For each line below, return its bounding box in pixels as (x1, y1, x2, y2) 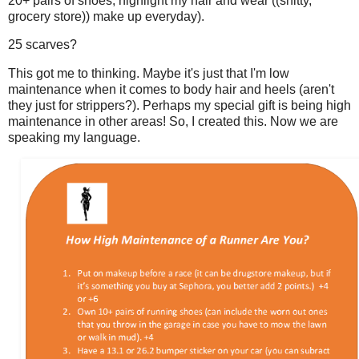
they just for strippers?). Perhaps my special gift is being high (8, 99, 351, 113)
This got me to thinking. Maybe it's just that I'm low (8, 67, 289, 81)
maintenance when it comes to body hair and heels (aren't (8, 83, 334, 97)
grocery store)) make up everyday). (8, 9, 204, 23)
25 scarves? (8, 38, 77, 52)
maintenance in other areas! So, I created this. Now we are (8, 115, 338, 129)
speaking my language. (8, 131, 140, 145)
